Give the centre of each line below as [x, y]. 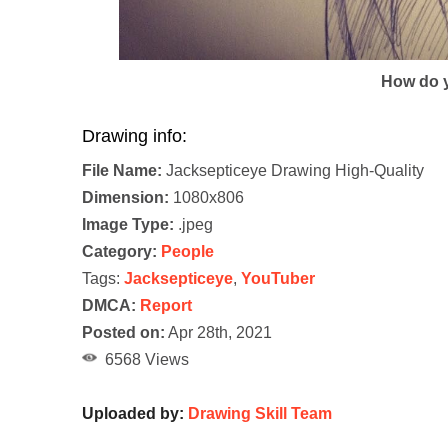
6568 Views [143, 359]
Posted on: [123, 332]
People [187, 251]
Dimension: [125, 197]
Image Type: [128, 224]
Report [166, 305]
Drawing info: [134, 135]
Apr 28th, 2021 [218, 332]
